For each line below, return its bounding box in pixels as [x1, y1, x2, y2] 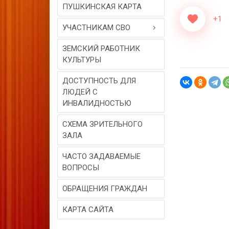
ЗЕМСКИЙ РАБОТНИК [62, 44, 140, 53]
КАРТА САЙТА [62, 205, 113, 214]
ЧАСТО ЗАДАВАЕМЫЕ [62, 152, 141, 161]
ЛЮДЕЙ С [62, 87, 98, 97]
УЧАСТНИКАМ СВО [62, 23, 130, 32]
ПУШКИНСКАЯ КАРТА [62, 2, 142, 11]
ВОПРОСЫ [62, 163, 99, 172]
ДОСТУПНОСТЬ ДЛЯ [62, 76, 136, 85]
